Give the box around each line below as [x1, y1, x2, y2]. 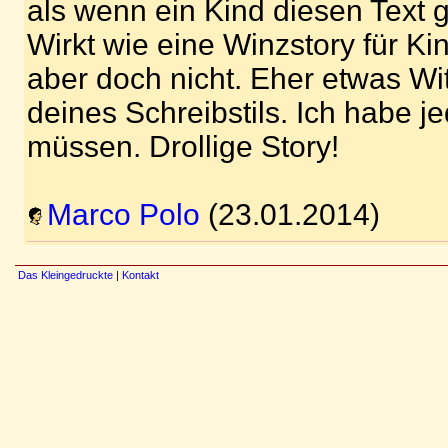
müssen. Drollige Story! [27, 130, 339, 163]
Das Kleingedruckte [18, 269, 113, 281]
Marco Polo [47, 198, 200, 231]
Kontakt [122, 269, 159, 281]
